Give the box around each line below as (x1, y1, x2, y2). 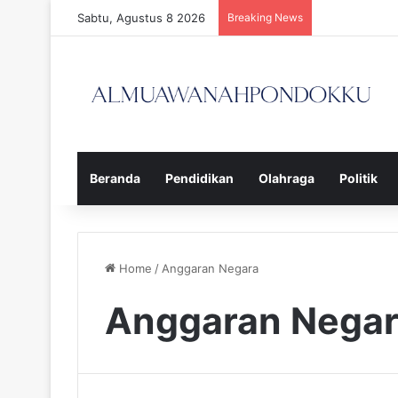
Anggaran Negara (162, 260, 259, 275)
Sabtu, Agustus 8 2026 (77, 11, 205, 25)
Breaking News (227, 11, 303, 24)
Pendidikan (165, 170, 234, 186)
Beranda (90, 170, 140, 186)
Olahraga (259, 170, 314, 186)
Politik (339, 170, 378, 186)
